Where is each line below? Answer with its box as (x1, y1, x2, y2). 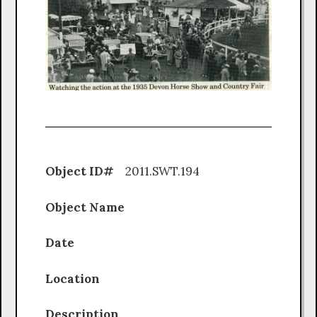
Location (45, 270, 114, 287)
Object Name (45, 199, 136, 215)
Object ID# (45, 163, 117, 180)
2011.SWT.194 (117, 163, 245, 180)
